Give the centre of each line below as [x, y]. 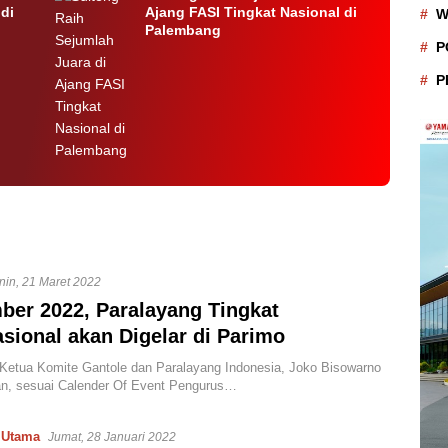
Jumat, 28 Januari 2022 [111, 437]
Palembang [183, 30]
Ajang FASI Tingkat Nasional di [251, 12]
